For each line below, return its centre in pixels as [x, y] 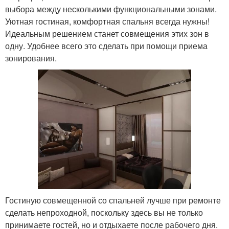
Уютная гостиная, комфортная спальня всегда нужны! [107, 21]
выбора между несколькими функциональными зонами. [111, 9]
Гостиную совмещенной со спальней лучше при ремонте [113, 200]
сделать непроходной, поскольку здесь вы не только [104, 213]
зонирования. [31, 58]
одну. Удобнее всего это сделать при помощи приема [106, 46]
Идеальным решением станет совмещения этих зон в [107, 34]
